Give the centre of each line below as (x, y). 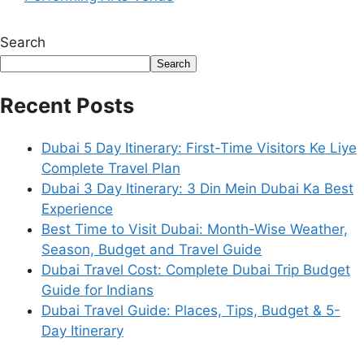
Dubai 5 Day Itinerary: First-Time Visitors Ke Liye (199, 148)
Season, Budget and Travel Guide (152, 250)
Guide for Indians (97, 290)
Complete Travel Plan (111, 169)
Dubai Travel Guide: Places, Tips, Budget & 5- (191, 311)
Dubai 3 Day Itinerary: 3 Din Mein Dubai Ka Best (197, 189)
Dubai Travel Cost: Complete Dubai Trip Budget (196, 270)
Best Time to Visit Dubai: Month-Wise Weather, (195, 230)
